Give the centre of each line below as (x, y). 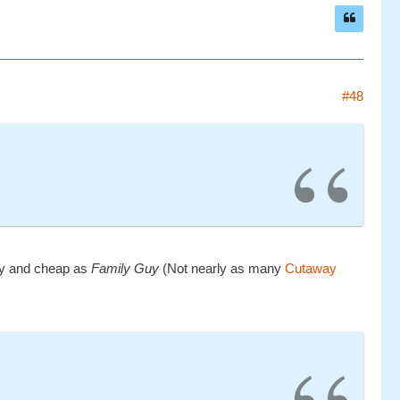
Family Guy (125, 268)
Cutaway (311, 268)
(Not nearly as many (222, 268)
